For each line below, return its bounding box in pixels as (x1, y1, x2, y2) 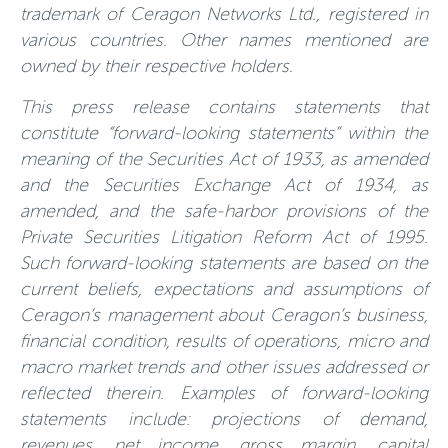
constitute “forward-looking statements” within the (20, 122, 428, 144)
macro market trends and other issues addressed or (20, 356, 428, 378)
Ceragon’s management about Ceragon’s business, (20, 304, 428, 326)
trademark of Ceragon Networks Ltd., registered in (20, 3, 428, 25)
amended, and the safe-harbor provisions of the (20, 200, 428, 222)
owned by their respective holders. (20, 55, 293, 77)
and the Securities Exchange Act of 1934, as (20, 174, 428, 196)
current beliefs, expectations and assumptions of (20, 278, 428, 300)
